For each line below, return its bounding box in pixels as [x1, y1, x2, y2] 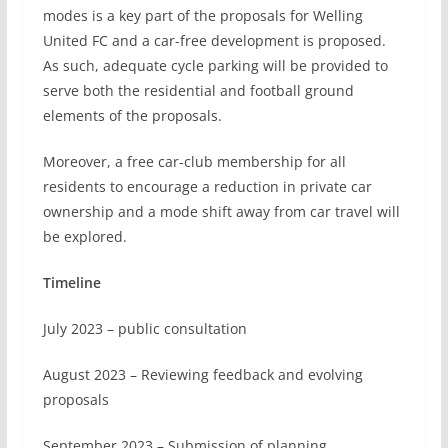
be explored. [42, 226, 127, 246]
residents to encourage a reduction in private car [42, 176, 372, 196]
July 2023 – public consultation [42, 318, 247, 338]
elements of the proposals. [42, 105, 222, 125]
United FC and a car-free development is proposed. [42, 30, 386, 50]
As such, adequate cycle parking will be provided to [42, 55, 388, 75]
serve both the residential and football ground [42, 80, 354, 100]
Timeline [42, 272, 101, 292]
